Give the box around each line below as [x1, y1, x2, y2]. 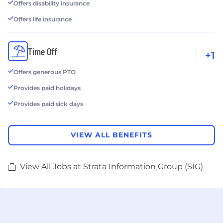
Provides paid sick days [13, 100, 83, 108]
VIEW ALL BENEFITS [71, 130, 152, 140]
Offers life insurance [13, 15, 72, 23]
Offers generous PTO [13, 68, 76, 76]
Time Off [28, 45, 57, 57]
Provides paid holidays [13, 84, 81, 92]
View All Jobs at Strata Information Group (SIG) [20, 161, 203, 171]
